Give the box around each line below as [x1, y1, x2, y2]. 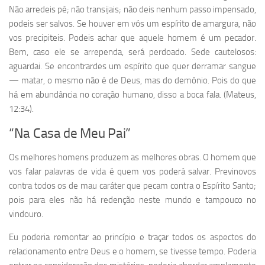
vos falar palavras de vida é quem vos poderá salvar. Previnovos [9, 166, 256, 177]
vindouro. [9, 209, 43, 220]
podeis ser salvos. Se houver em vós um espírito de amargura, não [9, 18, 256, 30]
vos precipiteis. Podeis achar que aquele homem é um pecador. [9, 33, 256, 44]
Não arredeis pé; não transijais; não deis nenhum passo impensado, [9, 4, 256, 15]
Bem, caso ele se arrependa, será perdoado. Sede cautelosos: [9, 47, 256, 58]
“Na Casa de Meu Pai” [9, 125, 131, 142]
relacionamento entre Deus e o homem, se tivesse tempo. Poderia [9, 246, 256, 257]
